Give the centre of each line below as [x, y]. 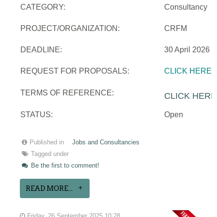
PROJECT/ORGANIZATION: [70, 28]
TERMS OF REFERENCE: [67, 93]
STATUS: [37, 114]
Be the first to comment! [64, 165]
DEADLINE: [41, 49]
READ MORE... [49, 188]
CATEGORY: [43, 7]
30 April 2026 [187, 49]
